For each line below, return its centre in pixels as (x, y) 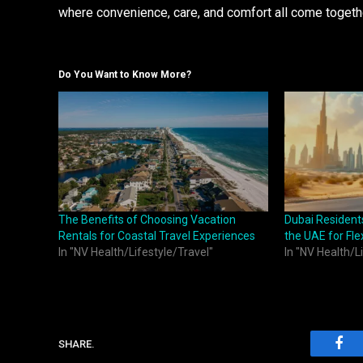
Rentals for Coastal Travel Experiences (157, 236)
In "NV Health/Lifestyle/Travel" (136, 252)
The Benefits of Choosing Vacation (147, 220)
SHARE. (77, 344)
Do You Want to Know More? (125, 75)
